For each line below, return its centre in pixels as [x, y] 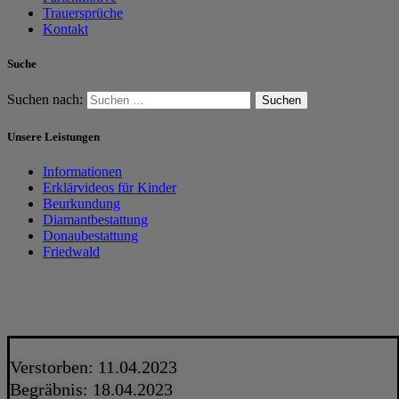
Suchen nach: [45, 100]
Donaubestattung [90, 235]
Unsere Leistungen [53, 136]
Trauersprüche [83, 13]
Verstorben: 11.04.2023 [94, 366]
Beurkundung [81, 203]
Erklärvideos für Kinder [110, 187]
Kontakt [65, 29]
